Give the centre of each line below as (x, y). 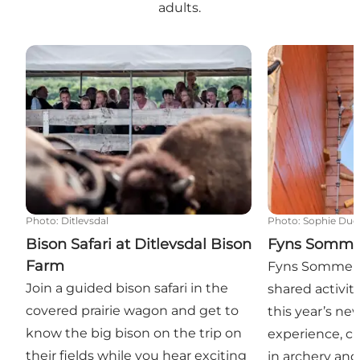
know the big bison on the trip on (134, 333)
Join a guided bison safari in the (127, 288)
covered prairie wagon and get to (132, 311)
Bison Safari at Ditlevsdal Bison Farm (141, 54)
